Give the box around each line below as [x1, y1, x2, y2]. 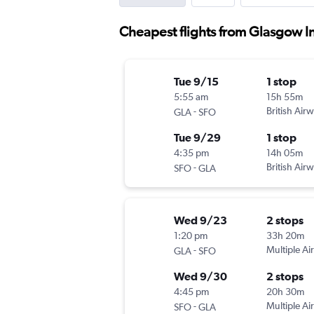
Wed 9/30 [174, 270, 227, 283]
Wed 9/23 [174, 214, 227, 227]
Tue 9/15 [174, 75, 219, 88]
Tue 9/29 [174, 131, 221, 144]
